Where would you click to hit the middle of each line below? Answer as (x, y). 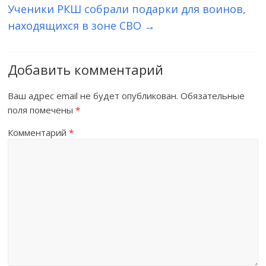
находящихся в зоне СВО (76, 25)
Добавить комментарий (86, 69)
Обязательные (213, 95)
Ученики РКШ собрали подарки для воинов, (127, 9)
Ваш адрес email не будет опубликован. (93, 95)
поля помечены (42, 110)
